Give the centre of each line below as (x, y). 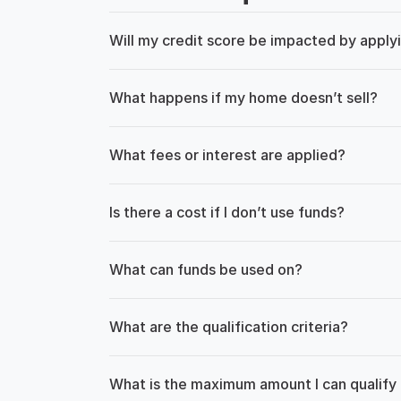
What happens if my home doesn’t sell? (243, 98)
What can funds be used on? (206, 269)
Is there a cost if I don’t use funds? (227, 212)
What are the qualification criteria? (229, 327)
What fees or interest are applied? (227, 155)
